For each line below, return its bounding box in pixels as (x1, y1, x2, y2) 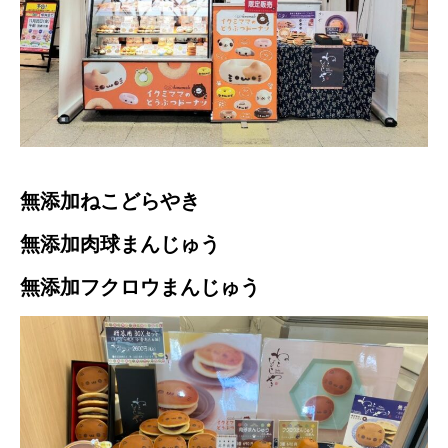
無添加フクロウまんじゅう (20, 275, 260, 298)
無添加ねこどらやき (20, 189, 200, 212)
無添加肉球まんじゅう (20, 232, 220, 255)
